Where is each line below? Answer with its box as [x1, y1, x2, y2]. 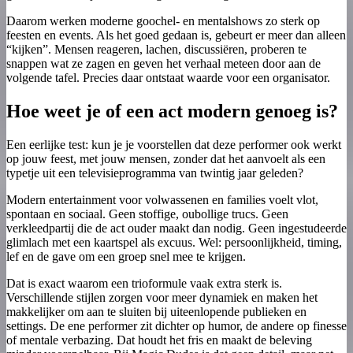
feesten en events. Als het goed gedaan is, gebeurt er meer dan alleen [6, 28, 346, 43]
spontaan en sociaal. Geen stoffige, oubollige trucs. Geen [6, 207, 288, 221]
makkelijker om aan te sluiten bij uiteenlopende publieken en [6, 305, 307, 318]
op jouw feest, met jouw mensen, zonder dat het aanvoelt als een [6, 152, 325, 165]
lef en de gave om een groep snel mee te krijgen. [6, 250, 246, 263]
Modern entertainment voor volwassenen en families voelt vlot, [6, 193, 318, 206]
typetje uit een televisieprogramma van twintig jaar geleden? [6, 166, 303, 180]
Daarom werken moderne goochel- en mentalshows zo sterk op [6, 14, 320, 28]
